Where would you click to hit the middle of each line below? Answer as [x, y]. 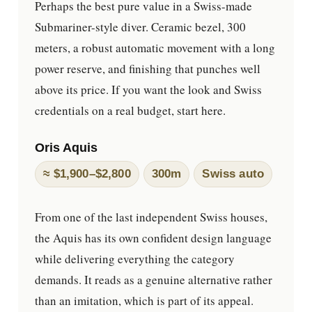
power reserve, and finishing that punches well [148, 68]
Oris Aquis [67, 148]
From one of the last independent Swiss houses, [151, 217]
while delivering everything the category [135, 258]
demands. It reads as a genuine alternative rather [154, 279]
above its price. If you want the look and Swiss [149, 89]
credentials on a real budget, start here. [131, 110]
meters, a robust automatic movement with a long [155, 47]
